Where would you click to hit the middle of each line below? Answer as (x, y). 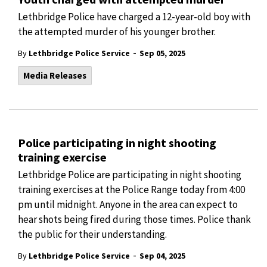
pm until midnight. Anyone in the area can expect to (128, 204)
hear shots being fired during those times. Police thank (134, 219)
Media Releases (55, 75)
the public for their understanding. (92, 234)
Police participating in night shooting (117, 143)
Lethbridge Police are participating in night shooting (130, 175)
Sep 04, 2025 (162, 256)
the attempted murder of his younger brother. (117, 32)
